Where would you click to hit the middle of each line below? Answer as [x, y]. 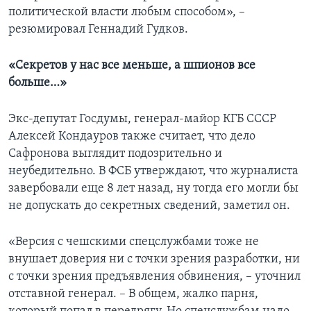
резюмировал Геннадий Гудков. [98, 30]
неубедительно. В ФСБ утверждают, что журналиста [153, 171]
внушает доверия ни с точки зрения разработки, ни [154, 260]
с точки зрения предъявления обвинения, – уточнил [154, 277]
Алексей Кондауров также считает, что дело [132, 137]
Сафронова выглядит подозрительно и [115, 154]
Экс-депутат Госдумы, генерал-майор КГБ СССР [142, 119]
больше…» [37, 83]
